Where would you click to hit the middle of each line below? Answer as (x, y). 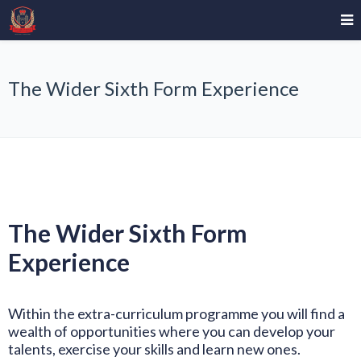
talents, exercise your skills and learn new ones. (154, 349)
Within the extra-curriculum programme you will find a (176, 313)
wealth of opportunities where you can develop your (172, 331)
